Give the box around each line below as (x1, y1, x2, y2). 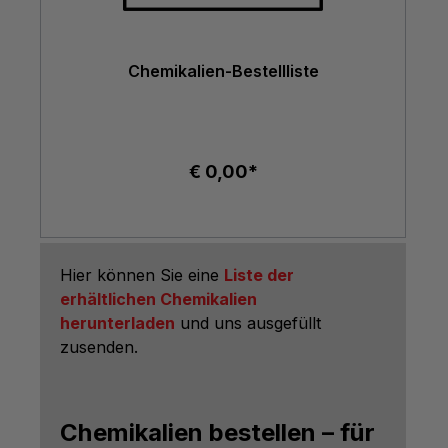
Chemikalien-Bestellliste (127, 61, 319, 81)
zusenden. (60, 337, 138, 358)
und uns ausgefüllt (175, 313, 321, 334)
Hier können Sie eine (60, 265, 224, 286)
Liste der (224, 265, 294, 286)
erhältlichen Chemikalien (60, 289, 257, 310)
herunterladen (60, 313, 175, 334)
